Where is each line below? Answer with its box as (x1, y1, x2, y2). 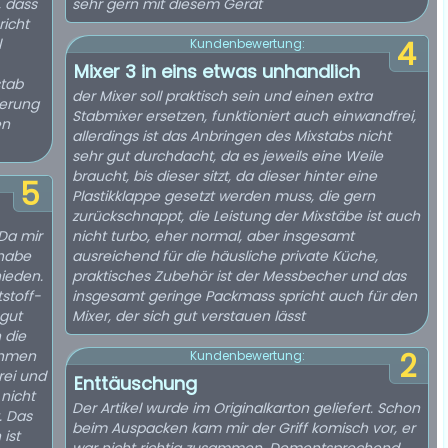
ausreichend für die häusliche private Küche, (72, 246, 378, 266)
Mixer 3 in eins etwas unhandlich (74, 59, 360, 84)
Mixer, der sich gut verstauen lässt (72, 306, 305, 326)
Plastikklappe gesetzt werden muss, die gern (72, 186, 375, 206)
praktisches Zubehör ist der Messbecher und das (72, 266, 406, 286)
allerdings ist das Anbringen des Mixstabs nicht (72, 126, 391, 146)
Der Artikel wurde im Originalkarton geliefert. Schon (72, 398, 420, 418)
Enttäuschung (74, 371, 197, 396)
